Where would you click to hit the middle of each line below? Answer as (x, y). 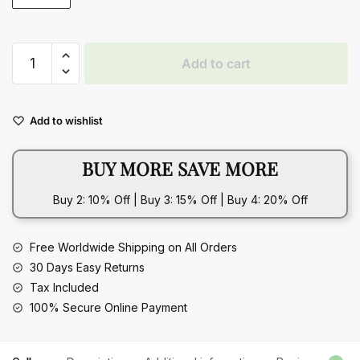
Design (31, 89)
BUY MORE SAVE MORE (180, 169)
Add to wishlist (66, 120)
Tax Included (64, 287)
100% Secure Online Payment (108, 307)
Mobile (30, 108)
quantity (33, 205)
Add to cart (216, 63)
